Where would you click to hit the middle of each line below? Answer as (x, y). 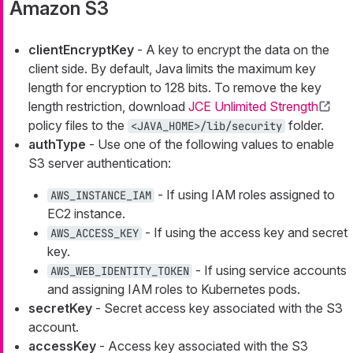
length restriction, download (108, 107)
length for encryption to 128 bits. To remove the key (175, 88)
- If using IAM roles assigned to (245, 195)
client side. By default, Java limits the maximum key (172, 69)
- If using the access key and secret (245, 233)
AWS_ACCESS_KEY (95, 234)
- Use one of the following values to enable (210, 145)
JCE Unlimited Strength (253, 107)
